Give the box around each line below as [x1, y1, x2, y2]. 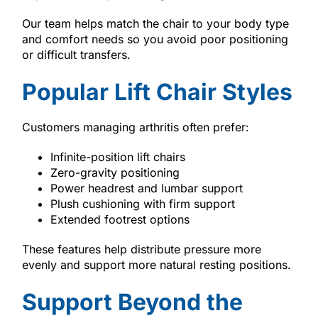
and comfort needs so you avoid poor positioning [21, 31, 288, 46]
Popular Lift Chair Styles [21, 77, 292, 106]
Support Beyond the [21, 287, 243, 316]
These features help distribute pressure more [21, 241, 261, 256]
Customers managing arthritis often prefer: [21, 119, 249, 134]
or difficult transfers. [21, 47, 131, 62]
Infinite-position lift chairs [50, 149, 185, 164]
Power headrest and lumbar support [50, 180, 243, 195]
